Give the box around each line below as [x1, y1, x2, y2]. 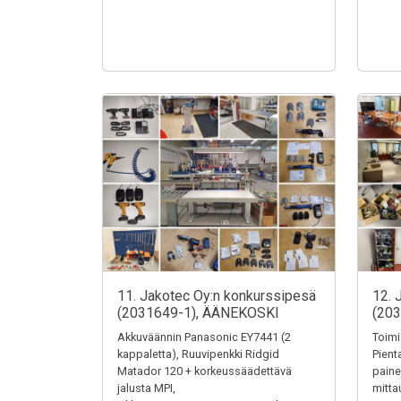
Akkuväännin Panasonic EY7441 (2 [117, 330, 291, 344]
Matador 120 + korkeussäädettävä [117, 364, 292, 378]
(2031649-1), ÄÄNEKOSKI [117, 304, 279, 321]
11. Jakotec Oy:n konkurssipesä [117, 287, 316, 304]
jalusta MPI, [117, 381, 175, 395]
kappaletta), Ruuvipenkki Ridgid [117, 347, 279, 361]
